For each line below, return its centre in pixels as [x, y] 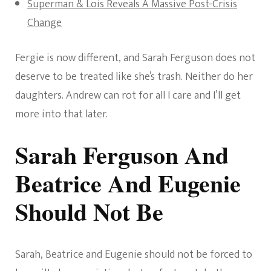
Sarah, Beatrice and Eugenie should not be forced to [134, 255]
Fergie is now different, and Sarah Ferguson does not [135, 58]
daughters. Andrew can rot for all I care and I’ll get [128, 96]
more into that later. [61, 114]
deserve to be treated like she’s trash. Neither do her [134, 77]
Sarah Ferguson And [122, 155]
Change [44, 23]
